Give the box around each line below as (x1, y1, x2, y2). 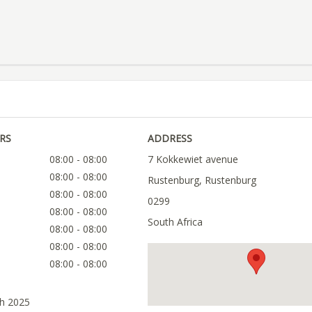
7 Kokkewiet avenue (147, 153, 238, 166)
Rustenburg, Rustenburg (147, 173, 256, 187)
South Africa (147, 215, 203, 229)
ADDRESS (147, 132, 192, 146)
